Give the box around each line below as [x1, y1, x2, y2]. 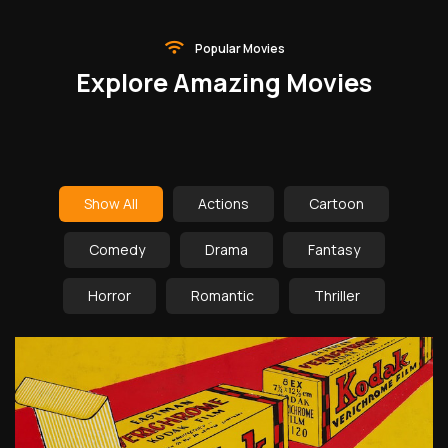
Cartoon [309, 193, 364, 213]
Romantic [191, 285, 254, 305]
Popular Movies [194, 39, 285, 57]
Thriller [314, 285, 360, 305]
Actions [198, 193, 249, 213]
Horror [88, 285, 131, 305]
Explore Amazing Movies [76, 64, 372, 100]
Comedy [88, 239, 145, 259]
